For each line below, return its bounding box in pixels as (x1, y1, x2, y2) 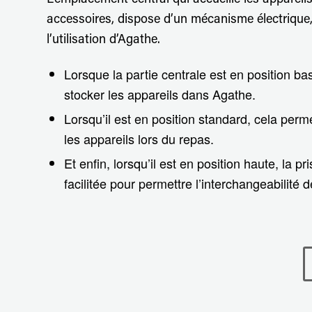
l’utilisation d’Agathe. (47, 34, 160, 47)
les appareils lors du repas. (64, 129, 214, 148)
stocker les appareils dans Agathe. (64, 84, 256, 103)
